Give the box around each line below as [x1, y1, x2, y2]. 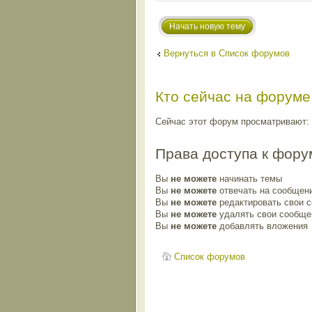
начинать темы [216, 173, 282, 184]
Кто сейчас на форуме [155, 88, 311, 104]
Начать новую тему [169, 22, 245, 31]
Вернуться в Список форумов [163, 48, 290, 58]
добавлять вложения [216, 221, 308, 231]
